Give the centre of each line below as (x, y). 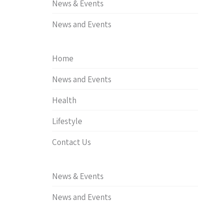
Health (64, 100)
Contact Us (72, 142)
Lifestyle (67, 121)
